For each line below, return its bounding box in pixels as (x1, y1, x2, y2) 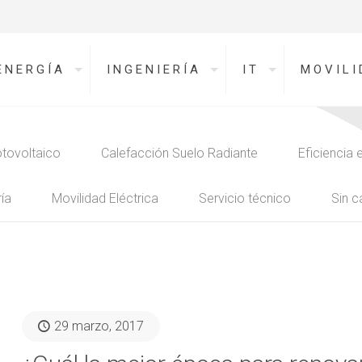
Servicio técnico (198, 191, 291, 206)
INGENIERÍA (107, 62, 201, 77)
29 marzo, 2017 (53, 318, 144, 334)
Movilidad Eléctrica (51, 191, 158, 206)
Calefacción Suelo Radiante (100, 145, 258, 161)
